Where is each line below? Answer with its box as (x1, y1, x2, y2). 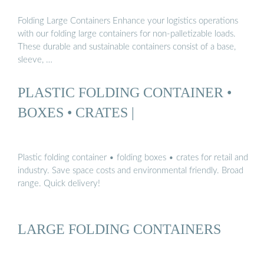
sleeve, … (18, 55, 52, 64)
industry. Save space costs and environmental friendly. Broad (18, 166, 243, 176)
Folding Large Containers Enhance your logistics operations (18, 16, 238, 25)
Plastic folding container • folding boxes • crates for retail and (18, 153, 248, 163)
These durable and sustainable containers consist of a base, (18, 42, 236, 51)
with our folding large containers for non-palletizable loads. (18, 29, 236, 38)
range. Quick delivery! (18, 179, 100, 189)
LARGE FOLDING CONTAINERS (18, 221, 221, 237)
